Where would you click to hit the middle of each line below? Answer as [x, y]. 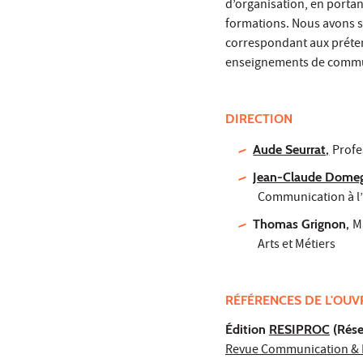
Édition [247, 330]
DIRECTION [259, 119]
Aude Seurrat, [291, 150]
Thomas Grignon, [303, 224]
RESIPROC [299, 330]
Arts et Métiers [297, 246]
